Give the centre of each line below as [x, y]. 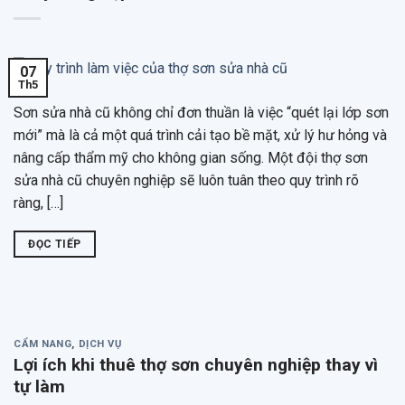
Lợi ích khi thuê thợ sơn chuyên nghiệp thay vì [196, 364]
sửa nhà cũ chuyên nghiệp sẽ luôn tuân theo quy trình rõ [186, 181]
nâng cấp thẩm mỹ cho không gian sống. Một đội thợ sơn [191, 158]
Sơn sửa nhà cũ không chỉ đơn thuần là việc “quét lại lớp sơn [201, 113]
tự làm [39, 386]
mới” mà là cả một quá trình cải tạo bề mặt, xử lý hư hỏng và [200, 136]
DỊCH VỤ [100, 344]
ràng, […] [38, 203]
